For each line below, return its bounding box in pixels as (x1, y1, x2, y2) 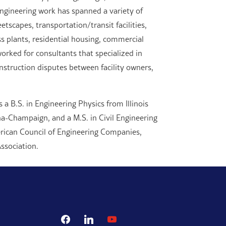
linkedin (80, 212, 108, 223)
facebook (56, 212, 89, 223)
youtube (103, 212, 133, 223)
